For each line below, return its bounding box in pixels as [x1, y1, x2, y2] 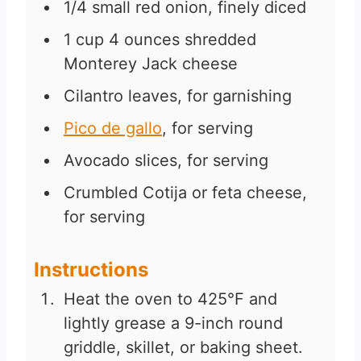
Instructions [34, 258, 148, 282]
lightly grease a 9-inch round [64, 313, 283, 334]
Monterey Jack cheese [64, 54, 238, 74]
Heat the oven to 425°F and [64, 289, 277, 309]
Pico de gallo [64, 118, 162, 139]
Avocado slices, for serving [64, 151, 268, 171]
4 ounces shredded [109, 30, 256, 50]
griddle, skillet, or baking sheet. [64, 338, 303, 358]
